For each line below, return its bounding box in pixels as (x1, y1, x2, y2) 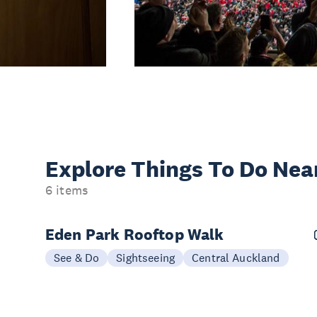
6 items (45, 182, 88, 198)
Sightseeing (116, 250, 175, 265)
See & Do (54, 250, 100, 265)
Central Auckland (192, 250, 280, 265)
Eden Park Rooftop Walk (45, 224, 224, 244)
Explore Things (45, 155, 208, 183)
